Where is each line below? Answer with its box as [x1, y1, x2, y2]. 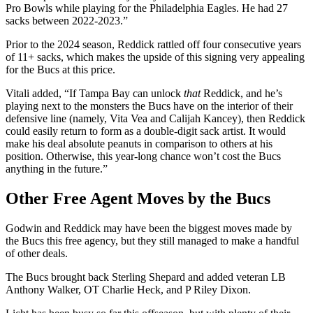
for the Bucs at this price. [6, 64, 115, 76]
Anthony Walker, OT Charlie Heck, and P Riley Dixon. [6, 283, 251, 296]
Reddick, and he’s [201, 87, 282, 100]
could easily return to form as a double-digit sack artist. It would [6, 125, 286, 138]
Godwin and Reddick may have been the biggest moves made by [6, 221, 292, 234]
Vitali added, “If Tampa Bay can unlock [6, 87, 184, 100]
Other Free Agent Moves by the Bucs [6, 189, 270, 208]
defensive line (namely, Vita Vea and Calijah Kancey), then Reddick [6, 112, 305, 125]
